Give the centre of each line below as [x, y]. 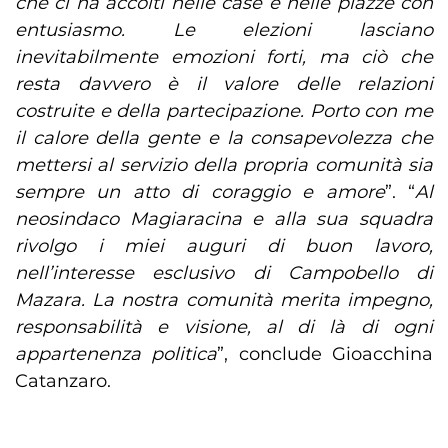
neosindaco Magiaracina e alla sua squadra [224, 219]
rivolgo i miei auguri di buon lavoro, [224, 246]
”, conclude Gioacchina [325, 354]
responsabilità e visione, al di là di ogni [224, 327]
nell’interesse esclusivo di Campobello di [224, 273]
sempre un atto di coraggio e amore [200, 192]
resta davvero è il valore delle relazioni [224, 84]
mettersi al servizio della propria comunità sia [224, 165]
